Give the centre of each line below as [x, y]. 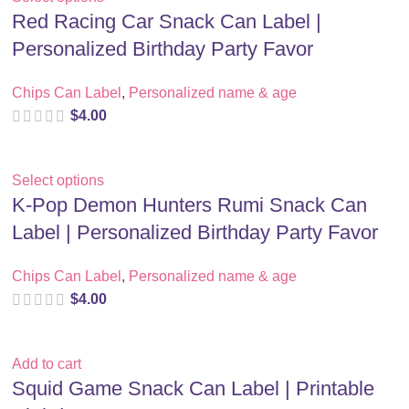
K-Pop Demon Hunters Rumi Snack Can [190, 205]
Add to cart [47, 364]
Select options [58, 181]
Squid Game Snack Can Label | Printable [194, 389]
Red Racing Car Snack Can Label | [167, 21]
